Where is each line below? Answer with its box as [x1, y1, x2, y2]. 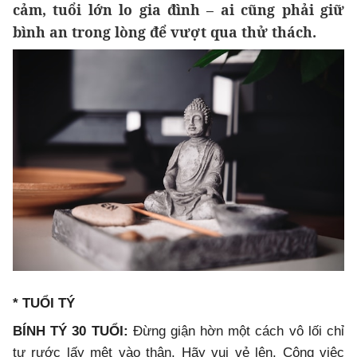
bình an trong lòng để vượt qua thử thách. [13, 22, 316, 42]
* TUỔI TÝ [13, 296, 75, 312]
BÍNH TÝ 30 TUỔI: [13, 324, 133, 339]
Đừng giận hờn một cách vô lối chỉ [132, 324, 345, 339]
